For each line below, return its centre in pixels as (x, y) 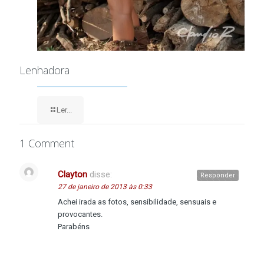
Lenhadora (44, 70)
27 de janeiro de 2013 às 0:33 (105, 187)
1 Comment (47, 143)
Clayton (72, 175)
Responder (218, 176)
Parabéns (74, 227)
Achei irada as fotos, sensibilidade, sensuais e (137, 202)
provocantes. (80, 214)
